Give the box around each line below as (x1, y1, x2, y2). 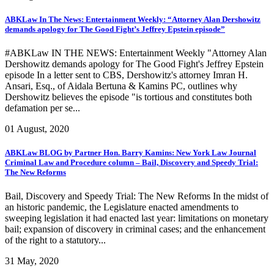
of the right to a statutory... (5, 235, 106, 246)
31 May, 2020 (5, 256, 59, 267)
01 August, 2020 (5, 124, 69, 135)
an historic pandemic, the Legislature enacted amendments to (5, 202, 239, 213)
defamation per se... (5, 103, 80, 114)
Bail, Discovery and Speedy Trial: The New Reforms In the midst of (5, 191, 268, 202)
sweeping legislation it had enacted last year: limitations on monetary (5, 213, 268, 224)
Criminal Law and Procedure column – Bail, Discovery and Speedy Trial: (5, 158, 258, 168)
